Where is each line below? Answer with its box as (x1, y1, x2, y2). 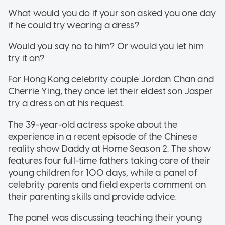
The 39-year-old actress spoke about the (8, 119, 177, 130)
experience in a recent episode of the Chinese (8, 131, 197, 142)
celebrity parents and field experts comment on (8, 179, 206, 190)
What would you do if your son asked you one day (8, 7, 216, 19)
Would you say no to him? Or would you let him (8, 40, 204, 52)
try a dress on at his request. (8, 97, 125, 109)
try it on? (8, 52, 45, 64)
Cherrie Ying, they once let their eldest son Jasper (8, 85, 213, 97)
